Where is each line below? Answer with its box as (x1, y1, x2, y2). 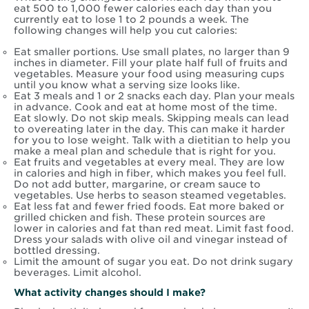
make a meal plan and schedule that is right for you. (14, 146, 276, 157)
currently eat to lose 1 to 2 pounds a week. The (14, 14, 249, 26)
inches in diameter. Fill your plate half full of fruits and (14, 57, 288, 69)
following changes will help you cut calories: (14, 25, 237, 37)
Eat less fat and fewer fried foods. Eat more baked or (14, 201, 284, 212)
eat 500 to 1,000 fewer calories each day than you (14, 3, 272, 14)
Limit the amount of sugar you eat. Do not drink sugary (14, 256, 293, 268)
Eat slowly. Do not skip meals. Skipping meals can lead (14, 112, 289, 124)
